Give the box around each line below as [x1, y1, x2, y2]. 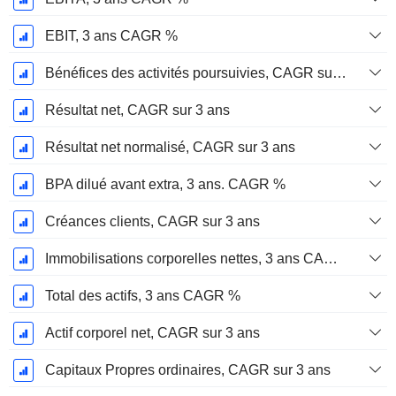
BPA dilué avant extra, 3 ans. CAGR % [44, 177, 286, 193]
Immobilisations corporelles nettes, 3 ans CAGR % [323, 251, 338, 267]
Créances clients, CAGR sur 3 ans [44, 214, 260, 230]
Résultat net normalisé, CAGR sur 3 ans [44, 140, 295, 156]
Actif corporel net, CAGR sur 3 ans [44, 325, 260, 341]
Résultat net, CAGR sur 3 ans [44, 103, 230, 118]
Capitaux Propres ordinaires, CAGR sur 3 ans [44, 362, 331, 378]
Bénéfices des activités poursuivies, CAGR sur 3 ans [331, 65, 346, 81]
